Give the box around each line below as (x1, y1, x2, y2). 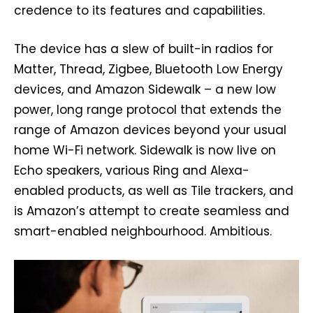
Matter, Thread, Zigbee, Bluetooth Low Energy (14, 61, 283, 78)
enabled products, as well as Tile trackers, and (14, 182, 293, 200)
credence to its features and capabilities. (14, 2, 265, 20)
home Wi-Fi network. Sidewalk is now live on (14, 142, 276, 159)
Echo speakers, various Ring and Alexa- (14, 162, 249, 180)
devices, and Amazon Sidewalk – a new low (14, 81, 276, 99)
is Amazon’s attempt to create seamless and (14, 203, 289, 220)
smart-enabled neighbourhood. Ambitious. (14, 223, 272, 240)
